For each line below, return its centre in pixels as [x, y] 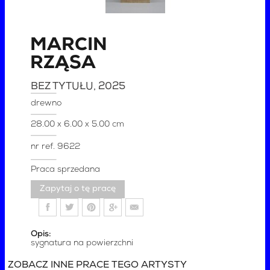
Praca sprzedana [66, 169]
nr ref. [44, 146]
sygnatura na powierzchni [82, 243]
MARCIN [69, 45]
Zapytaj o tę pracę [78, 189]
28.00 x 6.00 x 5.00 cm [78, 124]
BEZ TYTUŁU [62, 86]
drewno [46, 103]
